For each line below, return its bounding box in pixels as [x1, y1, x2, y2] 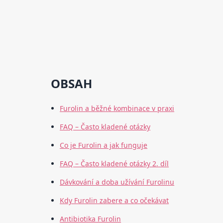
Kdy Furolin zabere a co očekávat [60, 196, 169, 206]
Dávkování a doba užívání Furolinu [60, 177, 175, 187]
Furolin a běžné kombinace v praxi [60, 104, 175, 113]
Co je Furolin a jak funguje [60, 140, 148, 150]
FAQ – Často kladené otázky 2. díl [60, 159, 169, 169]
